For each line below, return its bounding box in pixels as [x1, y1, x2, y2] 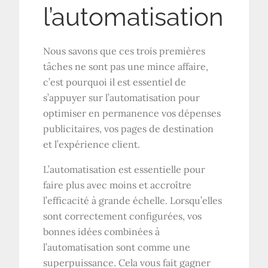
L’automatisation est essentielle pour [43, 163, 206, 175]
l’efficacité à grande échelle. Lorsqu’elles [43, 194, 223, 206]
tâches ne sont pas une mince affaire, [43, 60, 209, 72]
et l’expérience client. [43, 138, 141, 150]
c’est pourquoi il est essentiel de [43, 75, 187, 88]
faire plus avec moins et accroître [43, 178, 192, 191]
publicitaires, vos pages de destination [43, 122, 214, 135]
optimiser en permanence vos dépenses [43, 106, 221, 119]
